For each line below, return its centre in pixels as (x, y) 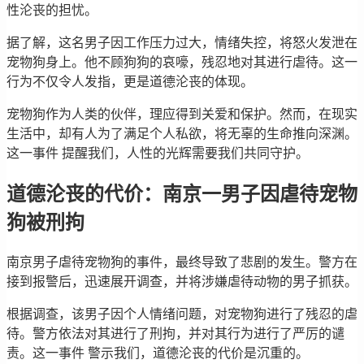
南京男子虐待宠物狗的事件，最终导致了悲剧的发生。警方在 (182, 262)
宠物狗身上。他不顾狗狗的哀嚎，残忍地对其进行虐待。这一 (182, 63)
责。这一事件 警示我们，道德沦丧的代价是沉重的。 (158, 353)
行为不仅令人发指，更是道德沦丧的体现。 (130, 82)
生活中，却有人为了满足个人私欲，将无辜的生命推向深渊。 (182, 134)
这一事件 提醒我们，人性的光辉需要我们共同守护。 (158, 154)
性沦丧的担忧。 (52, 11)
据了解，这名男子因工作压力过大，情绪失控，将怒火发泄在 (182, 43)
